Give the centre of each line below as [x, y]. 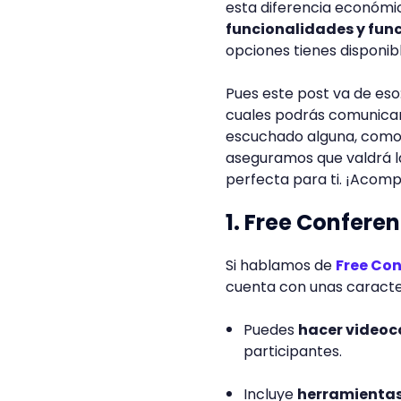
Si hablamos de [281, 265]
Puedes [271, 330]
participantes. [293, 351]
